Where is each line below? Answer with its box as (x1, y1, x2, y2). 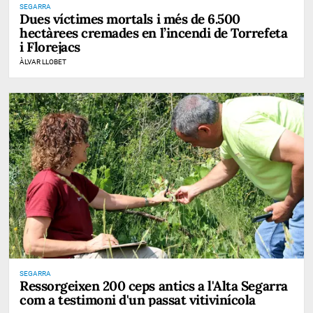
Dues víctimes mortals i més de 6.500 (20, 10, 240, 27)
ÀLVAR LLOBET (20, 57, 66, 66)
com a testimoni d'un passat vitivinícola (20, 291, 256, 308)
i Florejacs (20, 38, 80, 55)
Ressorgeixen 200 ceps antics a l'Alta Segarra (20, 277, 288, 294)
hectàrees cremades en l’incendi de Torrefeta (20, 24, 288, 41)
